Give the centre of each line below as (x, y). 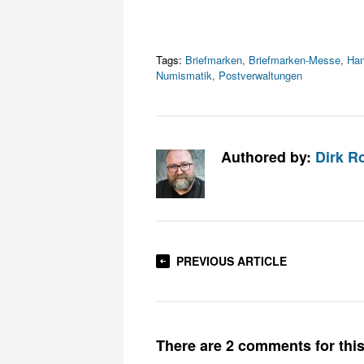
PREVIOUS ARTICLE (232, 261)
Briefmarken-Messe (295, 60)
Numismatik (184, 75)
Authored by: (268, 156)
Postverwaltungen (260, 75)
